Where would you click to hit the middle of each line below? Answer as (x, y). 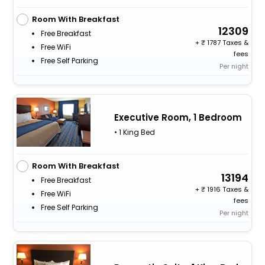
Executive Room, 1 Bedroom (178, 118)
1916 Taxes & (227, 190)
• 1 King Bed (134, 132)
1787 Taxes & (227, 42)
